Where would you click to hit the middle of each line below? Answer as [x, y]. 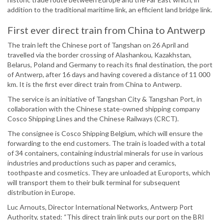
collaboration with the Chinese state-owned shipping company [104, 109]
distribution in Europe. [41, 192]
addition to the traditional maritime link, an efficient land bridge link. [110, 10]
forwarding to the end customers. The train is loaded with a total [106, 143]
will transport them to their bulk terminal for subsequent [94, 183]
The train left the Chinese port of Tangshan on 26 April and [98, 45]
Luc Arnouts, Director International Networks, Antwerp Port [100, 207]
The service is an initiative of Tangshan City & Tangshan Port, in [105, 99]
